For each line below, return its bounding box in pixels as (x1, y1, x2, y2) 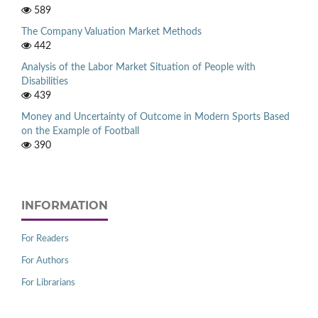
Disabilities (21, 76, 68, 87)
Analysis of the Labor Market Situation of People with (21, 62, 256, 72)
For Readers (21, 234, 69, 243)
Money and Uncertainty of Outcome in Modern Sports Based (21, 111, 290, 122)
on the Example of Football (21, 126, 139, 136)
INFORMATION (21, 198, 108, 212)
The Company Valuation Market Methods (21, 26, 202, 37)
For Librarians (21, 278, 75, 287)
